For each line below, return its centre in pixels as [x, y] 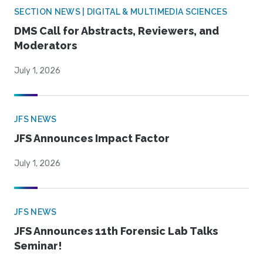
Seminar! [38, 246]
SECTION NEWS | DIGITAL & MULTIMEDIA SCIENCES [121, 12]
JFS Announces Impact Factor [92, 139]
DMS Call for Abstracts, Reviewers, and [117, 31]
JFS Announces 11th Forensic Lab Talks [116, 231]
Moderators [45, 46]
